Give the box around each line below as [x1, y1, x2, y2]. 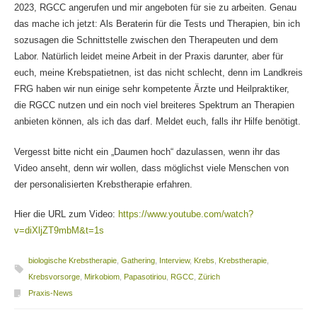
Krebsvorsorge [28, 272, 80, 281]
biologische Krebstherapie [28, 255, 117, 265]
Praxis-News [28, 288, 73, 297]
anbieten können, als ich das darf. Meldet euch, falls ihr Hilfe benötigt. [13, 116, 301, 127]
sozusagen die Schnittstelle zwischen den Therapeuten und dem [13, 35, 278, 46]
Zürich [197, 272, 220, 281]
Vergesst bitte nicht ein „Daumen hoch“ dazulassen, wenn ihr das [13, 146, 280, 157]
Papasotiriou [123, 272, 166, 281]
